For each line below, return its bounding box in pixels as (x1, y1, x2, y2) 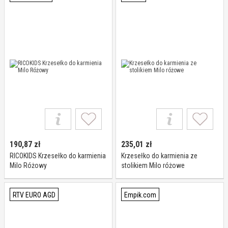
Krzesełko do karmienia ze (121, 152, 197, 160)
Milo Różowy (10, 161, 47, 169)
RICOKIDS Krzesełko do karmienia (10, 152, 106, 160)
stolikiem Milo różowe (121, 161, 185, 169)
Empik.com (124, 191, 156, 199)
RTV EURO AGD (13, 191, 55, 199)
